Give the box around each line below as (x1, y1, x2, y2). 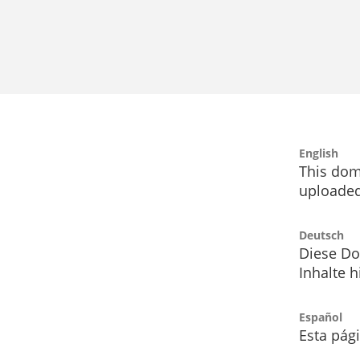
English (299, 145, 338, 162)
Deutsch (299, 227, 344, 243)
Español (299, 309, 342, 325)
